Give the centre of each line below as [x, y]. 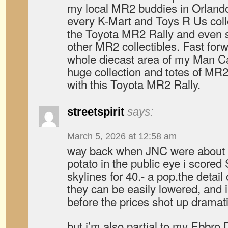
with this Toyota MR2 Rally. [134, 84]
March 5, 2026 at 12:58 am [122, 136]
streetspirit [96, 112]
